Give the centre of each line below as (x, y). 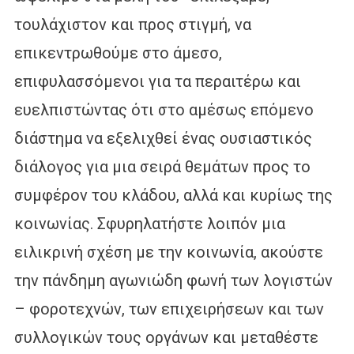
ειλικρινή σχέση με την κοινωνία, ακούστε (168, 252)
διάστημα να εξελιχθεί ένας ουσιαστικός (163, 138)
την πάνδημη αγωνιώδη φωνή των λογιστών (173, 280)
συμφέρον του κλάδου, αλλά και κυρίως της (173, 195)
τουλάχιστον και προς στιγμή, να (132, 24)
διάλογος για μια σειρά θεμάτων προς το (162, 166)
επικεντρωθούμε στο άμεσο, (118, 53)
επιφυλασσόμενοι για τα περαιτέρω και (157, 81)
